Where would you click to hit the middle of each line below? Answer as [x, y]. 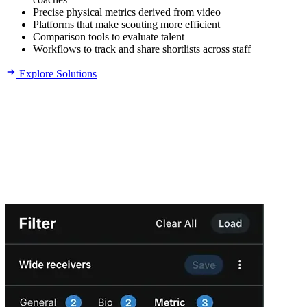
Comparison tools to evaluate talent [109, 36]
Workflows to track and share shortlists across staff [142, 49]
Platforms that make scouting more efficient [126, 24]
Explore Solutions [57, 73]
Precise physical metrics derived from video [127, 12]
